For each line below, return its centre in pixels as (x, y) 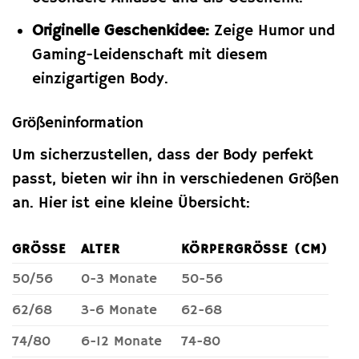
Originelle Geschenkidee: (120, 32)
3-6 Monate (119, 310)
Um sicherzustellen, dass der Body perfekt (163, 155)
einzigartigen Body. (100, 80)
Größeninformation (78, 124)
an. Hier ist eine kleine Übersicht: (131, 203)
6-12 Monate (121, 341)
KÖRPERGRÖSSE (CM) (251, 249)
